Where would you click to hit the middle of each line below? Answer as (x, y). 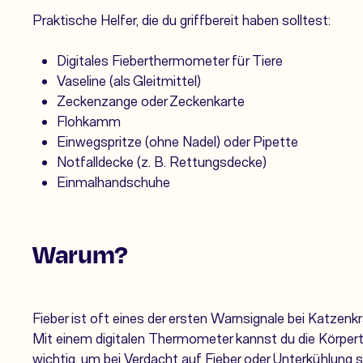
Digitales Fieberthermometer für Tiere (170, 60)
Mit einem (64, 338)
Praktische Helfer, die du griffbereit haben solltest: (181, 20)
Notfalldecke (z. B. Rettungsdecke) (162, 162)
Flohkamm (89, 121)
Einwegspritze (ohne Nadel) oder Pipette (177, 141)
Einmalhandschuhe (113, 182)
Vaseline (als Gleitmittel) (129, 81)
